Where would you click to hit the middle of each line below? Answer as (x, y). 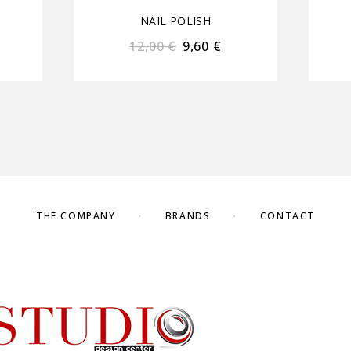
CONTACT (287, 216)
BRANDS (188, 216)
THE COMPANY (76, 216)
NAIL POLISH (175, 21)
